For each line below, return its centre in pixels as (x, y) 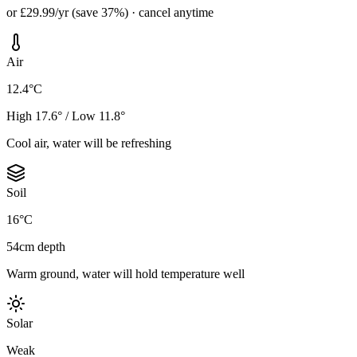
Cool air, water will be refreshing (89, 143)
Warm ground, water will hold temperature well (126, 274)
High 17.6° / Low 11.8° (66, 116)
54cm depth (36, 247)
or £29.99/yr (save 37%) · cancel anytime (110, 13)
